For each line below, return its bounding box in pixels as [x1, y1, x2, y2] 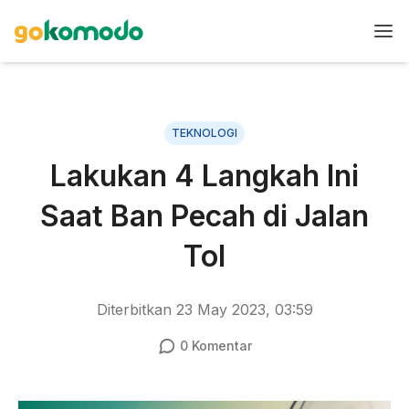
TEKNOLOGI [172, 126, 237, 140]
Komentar [187, 338, 252, 353]
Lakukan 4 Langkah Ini [50, 158, 359, 194]
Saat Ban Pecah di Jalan [40, 198, 369, 234]
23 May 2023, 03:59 [175, 300, 313, 319]
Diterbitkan [96, 300, 176, 319]
